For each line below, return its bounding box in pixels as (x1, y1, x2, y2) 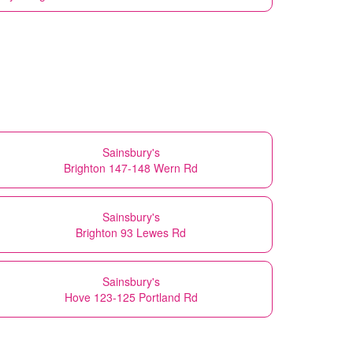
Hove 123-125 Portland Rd (64, 288, 198, 305)
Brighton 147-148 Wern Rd (64, 159, 198, 176)
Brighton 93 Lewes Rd (76, 224, 186, 240)
